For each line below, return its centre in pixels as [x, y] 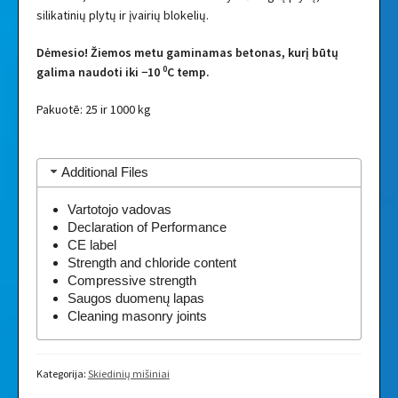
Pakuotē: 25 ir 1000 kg [93, 109]
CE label [92, 245]
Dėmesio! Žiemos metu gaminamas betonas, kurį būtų [187, 53]
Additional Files [104, 172]
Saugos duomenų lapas [135, 298]
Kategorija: [62, 374]
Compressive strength [131, 281]
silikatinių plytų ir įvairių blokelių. [122, 16]
